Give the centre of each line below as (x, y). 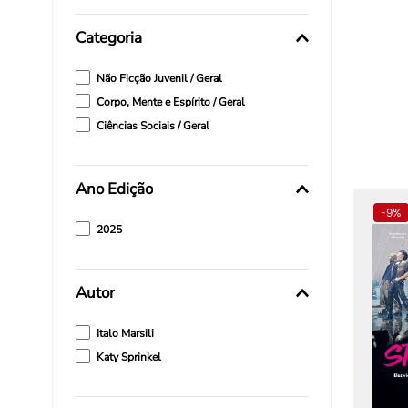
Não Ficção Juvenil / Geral (159, 79)
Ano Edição (114, 189)
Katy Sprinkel (128, 357)
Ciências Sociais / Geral (153, 126)
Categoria (109, 38)
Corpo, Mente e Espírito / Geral (170, 102)
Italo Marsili (125, 334)
